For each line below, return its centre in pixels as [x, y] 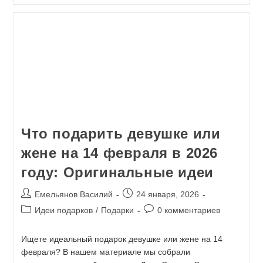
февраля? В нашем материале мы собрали [105, 252]
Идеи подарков [63, 210]
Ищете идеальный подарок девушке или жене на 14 [122, 239]
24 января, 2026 [167, 194]
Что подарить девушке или [121, 133]
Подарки [117, 210]
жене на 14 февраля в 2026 [119, 153]
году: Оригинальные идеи [117, 172]
